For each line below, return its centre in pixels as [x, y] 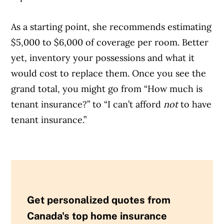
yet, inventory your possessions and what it [103, 58]
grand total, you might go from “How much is [107, 89]
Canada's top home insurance [97, 216]
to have [195, 104]
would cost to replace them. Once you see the [109, 73]
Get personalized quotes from [99, 200]
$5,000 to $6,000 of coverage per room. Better [110, 42]
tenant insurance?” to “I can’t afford [87, 104]
